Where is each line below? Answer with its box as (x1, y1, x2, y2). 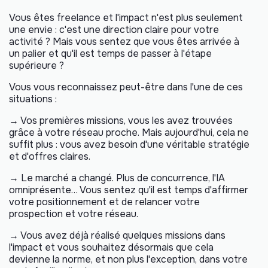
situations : (9, 92, 57, 105)
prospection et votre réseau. (9, 207, 138, 220)
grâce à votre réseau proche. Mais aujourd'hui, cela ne (9, 126, 249, 139)
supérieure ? (9, 59, 64, 72)
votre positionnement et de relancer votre (9, 195, 200, 208)
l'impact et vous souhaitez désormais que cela (9, 240, 214, 254)
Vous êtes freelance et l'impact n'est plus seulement (9, 11, 243, 24)
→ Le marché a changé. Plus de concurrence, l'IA (9, 171, 225, 184)
